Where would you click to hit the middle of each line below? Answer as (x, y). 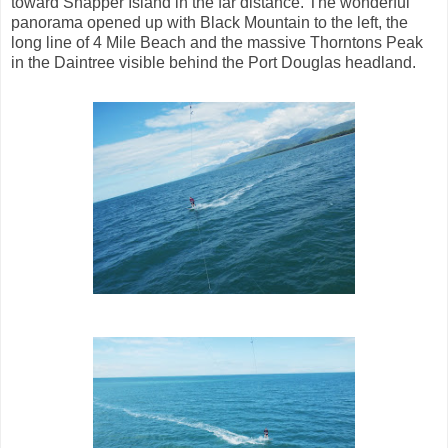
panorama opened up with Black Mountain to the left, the (209, 22)
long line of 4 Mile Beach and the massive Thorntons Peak (217, 42)
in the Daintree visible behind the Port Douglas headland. (213, 62)
